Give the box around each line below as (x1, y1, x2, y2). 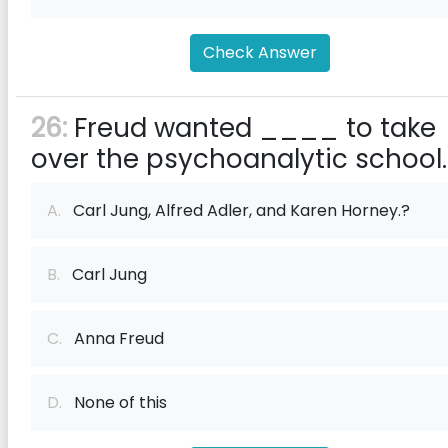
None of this (62, 391, 167, 414)
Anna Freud (62, 327, 164, 350)
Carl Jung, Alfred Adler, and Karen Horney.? (61, 199, 410, 222)
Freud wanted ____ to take (67, 110, 436, 146)
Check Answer (203, 41, 317, 64)
